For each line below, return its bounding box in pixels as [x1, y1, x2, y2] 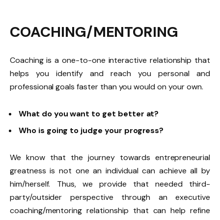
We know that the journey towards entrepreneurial [10, 152, 210, 163]
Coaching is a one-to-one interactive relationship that [10, 55, 210, 65]
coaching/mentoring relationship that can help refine [10, 205, 210, 216]
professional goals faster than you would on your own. [10, 81, 203, 92]
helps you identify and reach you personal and [10, 68, 210, 79]
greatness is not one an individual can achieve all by [10, 165, 210, 176]
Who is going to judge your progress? [19, 125, 164, 136]
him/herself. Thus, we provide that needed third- [10, 179, 210, 189]
